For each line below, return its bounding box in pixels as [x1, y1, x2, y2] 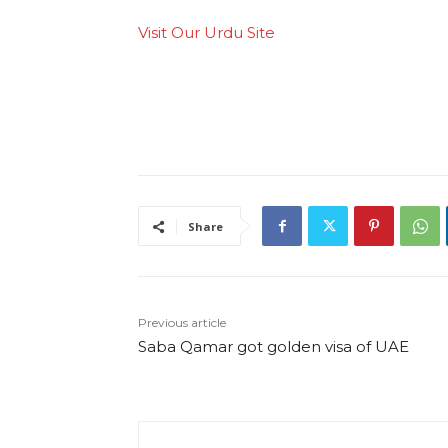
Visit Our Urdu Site [138, 23, 275, 43]
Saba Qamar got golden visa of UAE [138, 337, 409, 357]
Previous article [138, 315, 226, 331]
